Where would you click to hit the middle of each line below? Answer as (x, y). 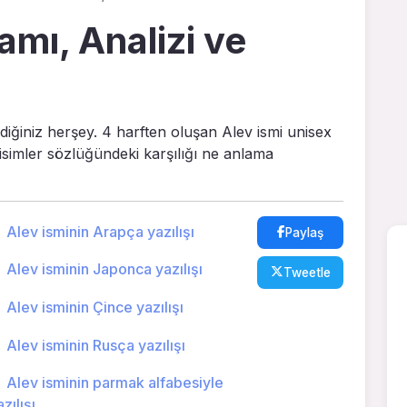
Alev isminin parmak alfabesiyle (114, 383)
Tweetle (307, 272)
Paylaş (305, 232)
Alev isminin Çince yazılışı (94, 307)
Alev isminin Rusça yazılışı (95, 345)
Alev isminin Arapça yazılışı (100, 231)
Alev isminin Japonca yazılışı (104, 269)
